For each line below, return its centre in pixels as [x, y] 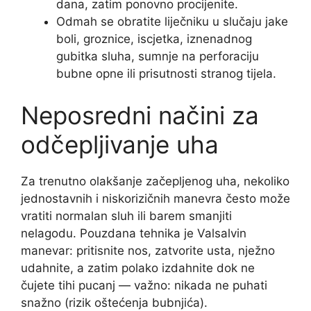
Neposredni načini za [140, 115]
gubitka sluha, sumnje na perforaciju [158, 57]
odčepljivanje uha [120, 144]
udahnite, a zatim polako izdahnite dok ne [138, 268]
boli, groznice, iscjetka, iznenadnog [154, 39]
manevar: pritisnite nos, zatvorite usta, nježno [148, 250]
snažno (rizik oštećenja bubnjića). [114, 302]
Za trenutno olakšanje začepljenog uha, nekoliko [155, 181]
